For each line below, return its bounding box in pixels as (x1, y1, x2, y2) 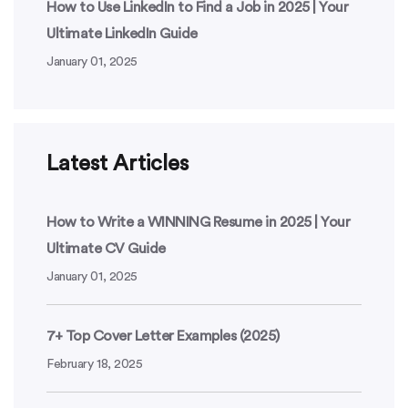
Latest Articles (46, 152, 189, 175)
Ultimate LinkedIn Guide (46, 25, 198, 41)
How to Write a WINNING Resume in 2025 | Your (46, 214, 350, 229)
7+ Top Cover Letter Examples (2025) (46, 328, 280, 343)
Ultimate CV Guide (46, 240, 168, 256)
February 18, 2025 (46, 357, 143, 371)
